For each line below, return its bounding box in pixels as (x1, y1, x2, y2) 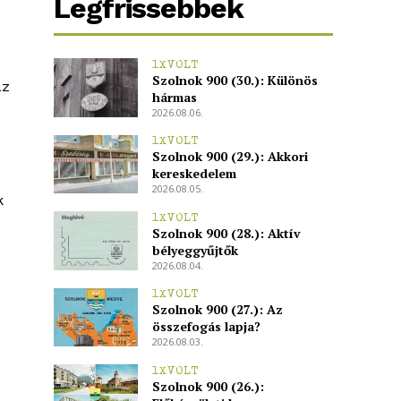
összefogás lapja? (151, 318, 260, 336)
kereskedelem (151, 165, 236, 183)
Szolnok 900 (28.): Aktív (151, 224, 301, 242)
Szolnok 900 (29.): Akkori (151, 148, 308, 166)
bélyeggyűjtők (151, 241, 238, 259)
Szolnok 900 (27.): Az (151, 301, 283, 319)
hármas (151, 88, 197, 106)
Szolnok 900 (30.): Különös (151, 71, 318, 89)
